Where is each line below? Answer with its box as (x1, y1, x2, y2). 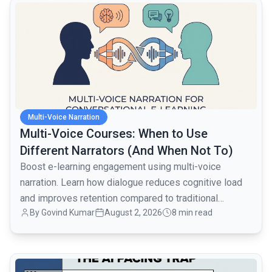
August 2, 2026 (104, 208, 162, 218)
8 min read (172, 208, 212, 218)
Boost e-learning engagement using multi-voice (20, 161, 221, 173)
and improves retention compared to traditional (20, 192, 218, 205)
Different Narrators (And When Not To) (20, 143, 233, 158)
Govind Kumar (41, 208, 95, 218)
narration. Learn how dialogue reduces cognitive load (20, 177, 242, 189)
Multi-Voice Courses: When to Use (20, 126, 208, 141)
